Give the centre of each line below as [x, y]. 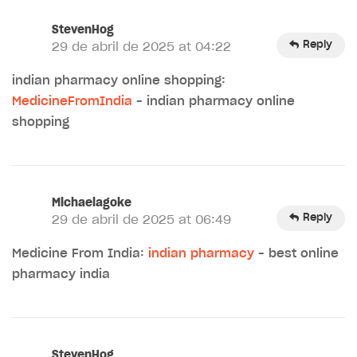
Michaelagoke [92, 203]
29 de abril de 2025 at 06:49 [141, 220]
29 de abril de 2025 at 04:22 [141, 47]
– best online [296, 253]
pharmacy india [61, 274]
